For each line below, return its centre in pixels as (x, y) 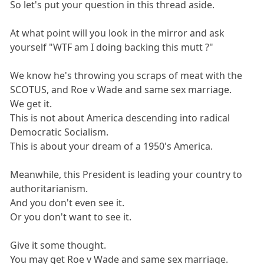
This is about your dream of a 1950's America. (112, 146)
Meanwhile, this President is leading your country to (126, 175)
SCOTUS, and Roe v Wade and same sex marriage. (121, 90)
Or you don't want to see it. (71, 217)
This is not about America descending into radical (120, 118)
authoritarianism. (49, 189)
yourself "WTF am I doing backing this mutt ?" (112, 47)
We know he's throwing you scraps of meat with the (126, 76)
